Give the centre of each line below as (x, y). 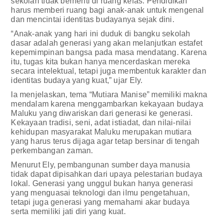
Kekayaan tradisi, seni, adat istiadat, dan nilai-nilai (101, 122)
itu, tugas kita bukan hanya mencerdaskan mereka (101, 61)
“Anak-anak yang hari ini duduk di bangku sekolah (101, 33)
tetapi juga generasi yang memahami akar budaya (100, 202)
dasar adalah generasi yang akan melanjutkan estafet (107, 43)
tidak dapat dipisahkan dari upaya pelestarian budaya (107, 174)
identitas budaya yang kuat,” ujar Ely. (77, 80)
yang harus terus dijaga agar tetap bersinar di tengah (105, 141)
